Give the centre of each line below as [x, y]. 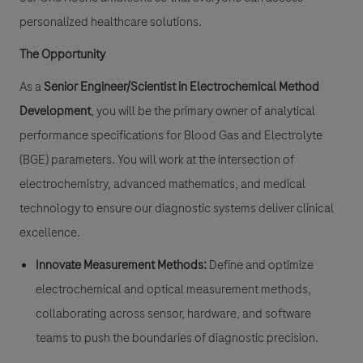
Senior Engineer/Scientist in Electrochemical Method [181, 87]
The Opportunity [62, 55]
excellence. [50, 233]
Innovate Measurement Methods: [121, 265]
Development [55, 111]
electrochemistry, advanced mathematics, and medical [162, 184]
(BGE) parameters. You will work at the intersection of [157, 160]
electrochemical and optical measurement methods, [173, 290]
